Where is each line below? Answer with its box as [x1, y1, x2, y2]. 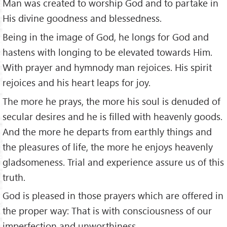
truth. [3, 170, 25, 183]
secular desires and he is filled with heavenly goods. [3, 109, 222, 123]
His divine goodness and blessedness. [3, 11, 162, 24]
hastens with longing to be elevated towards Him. [3, 45, 212, 58]
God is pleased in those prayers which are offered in [3, 189, 223, 202]
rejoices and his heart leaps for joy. [3, 75, 150, 89]
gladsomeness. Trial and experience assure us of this [3, 155, 224, 168]
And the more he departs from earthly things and [3, 125, 212, 138]
